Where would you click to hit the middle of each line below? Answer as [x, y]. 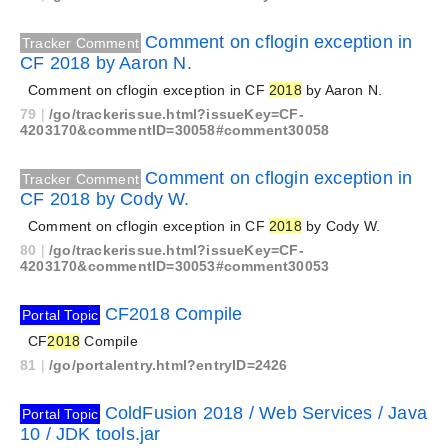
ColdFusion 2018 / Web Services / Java [266, 413]
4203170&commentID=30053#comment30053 [175, 266]
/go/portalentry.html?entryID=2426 [168, 365]
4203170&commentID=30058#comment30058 [175, 130]
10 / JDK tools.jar [90, 434]
